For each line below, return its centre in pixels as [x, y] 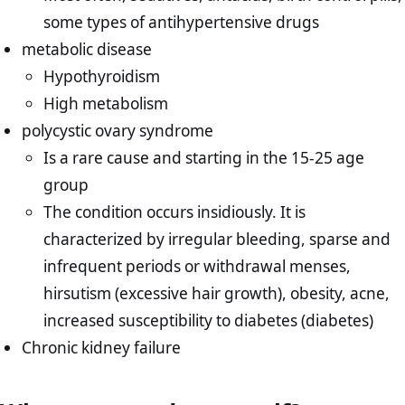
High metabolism [106, 103]
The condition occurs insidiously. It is [175, 212]
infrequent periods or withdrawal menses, [198, 266]
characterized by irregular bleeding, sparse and [217, 239]
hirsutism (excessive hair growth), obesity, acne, [217, 293]
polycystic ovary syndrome [118, 130]
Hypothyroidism [102, 76]
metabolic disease [87, 49]
